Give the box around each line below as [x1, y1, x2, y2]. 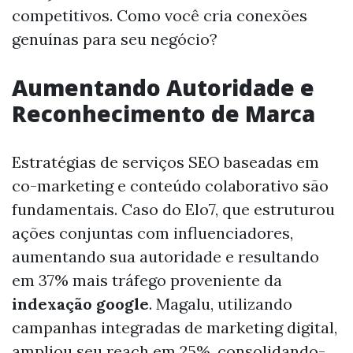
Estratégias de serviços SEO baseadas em [12, 151, 319, 172]
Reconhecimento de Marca [12, 98, 315, 128]
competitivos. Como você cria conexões [12, 5, 307, 25]
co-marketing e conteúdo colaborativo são [12, 175, 329, 195]
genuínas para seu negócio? [12, 28, 217, 49]
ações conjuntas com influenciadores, [12, 222, 293, 243]
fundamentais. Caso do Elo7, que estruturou [12, 199, 335, 219]
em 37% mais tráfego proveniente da [12, 269, 282, 290]
